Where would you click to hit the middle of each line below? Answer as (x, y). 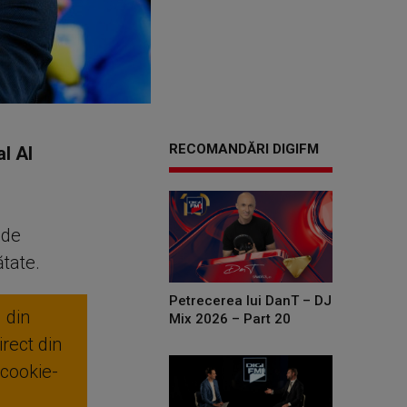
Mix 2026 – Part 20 (230, 318)
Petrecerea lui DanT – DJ (250, 300)
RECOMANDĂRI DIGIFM (244, 149)
